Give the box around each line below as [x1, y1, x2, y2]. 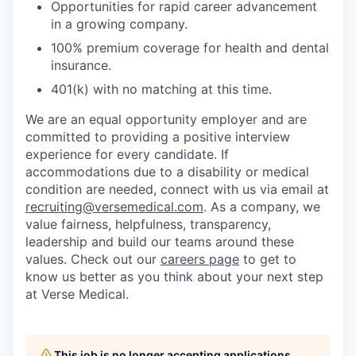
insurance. [51, 56, 111, 73]
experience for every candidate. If [25, 145, 229, 162]
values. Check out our [25, 250, 161, 267]
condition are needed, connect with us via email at [25, 180, 329, 197]
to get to [239, 250, 296, 267]
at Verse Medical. [25, 285, 129, 302]
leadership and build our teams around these [25, 233, 294, 250]
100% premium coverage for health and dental [51, 39, 329, 56]
